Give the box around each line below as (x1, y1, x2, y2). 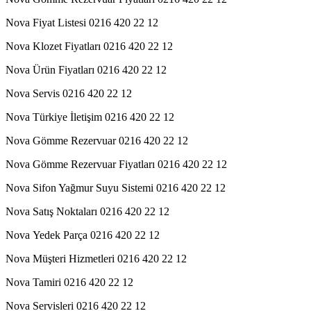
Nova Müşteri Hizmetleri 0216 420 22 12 (6, 252, 187, 264)
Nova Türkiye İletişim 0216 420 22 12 (6, 110, 174, 123)
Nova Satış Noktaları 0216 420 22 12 (6, 205, 169, 217)
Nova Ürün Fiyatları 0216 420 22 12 (6, 63, 167, 76)
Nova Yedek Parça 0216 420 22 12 (6, 228, 160, 241)
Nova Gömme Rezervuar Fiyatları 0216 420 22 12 (6, 158, 227, 170)
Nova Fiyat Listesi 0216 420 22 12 (6, 16, 158, 28)
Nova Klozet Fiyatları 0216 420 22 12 (6, 40, 173, 52)
